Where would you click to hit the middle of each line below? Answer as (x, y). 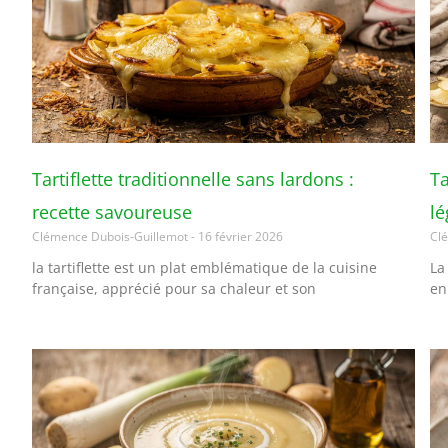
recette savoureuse (112, 211)
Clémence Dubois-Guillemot (111, 236)
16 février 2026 (239, 236)
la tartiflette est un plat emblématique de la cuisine (204, 267)
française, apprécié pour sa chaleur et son (174, 288)
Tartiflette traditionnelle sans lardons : (193, 178)
